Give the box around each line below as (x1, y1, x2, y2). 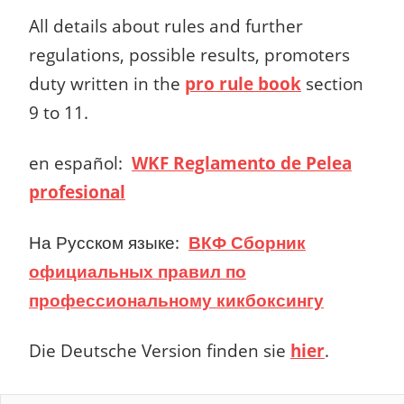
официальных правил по (29, 260, 246, 283)
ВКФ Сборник (188, 231, 306, 254)
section (301, 72, 363, 96)
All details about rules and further (29, 14, 303, 38)
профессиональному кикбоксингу (29, 289, 324, 312)
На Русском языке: (29, 231, 188, 254)
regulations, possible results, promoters (29, 43, 350, 67)
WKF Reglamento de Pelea (132, 151, 352, 175)
